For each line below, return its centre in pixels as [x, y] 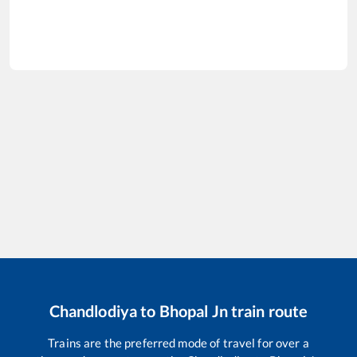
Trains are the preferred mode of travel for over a [178, 342]
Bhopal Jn [193, 310]
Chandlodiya [93, 310]
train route [268, 310]
